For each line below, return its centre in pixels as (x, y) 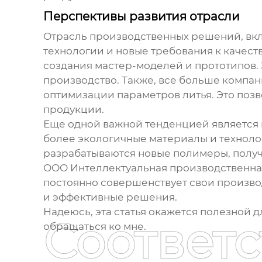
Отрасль (66, 37)
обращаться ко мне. (94, 227)
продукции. (73, 110)
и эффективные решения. (110, 197)
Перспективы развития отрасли (141, 17)
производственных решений (165, 37)
